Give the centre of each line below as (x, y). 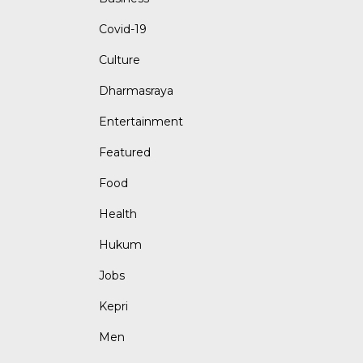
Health (118, 214)
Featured (125, 153)
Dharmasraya (136, 91)
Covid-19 (123, 30)
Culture (120, 60)
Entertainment (141, 122)
